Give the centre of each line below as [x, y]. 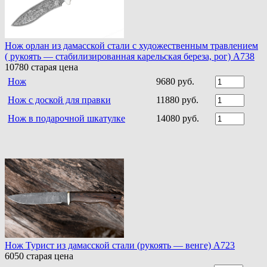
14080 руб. [178, 119]
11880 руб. [177, 100]
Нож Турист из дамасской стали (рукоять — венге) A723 [120, 246]
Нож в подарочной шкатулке [66, 119]
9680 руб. [175, 82]
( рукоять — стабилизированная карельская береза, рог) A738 [130, 57]
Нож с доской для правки [59, 100]
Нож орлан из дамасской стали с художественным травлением [131, 46]
